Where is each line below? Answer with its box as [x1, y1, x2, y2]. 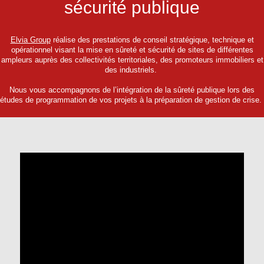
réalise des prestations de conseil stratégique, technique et [50, 36, 254, 45]
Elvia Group [10, 36, 51, 45]
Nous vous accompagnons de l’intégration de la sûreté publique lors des [9, 86, 255, 95]
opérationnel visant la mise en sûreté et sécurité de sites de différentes [11, 46, 253, 55]
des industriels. [105, 66, 159, 75]
